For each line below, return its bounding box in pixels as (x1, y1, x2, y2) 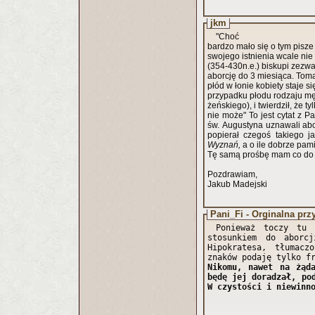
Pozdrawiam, (207, 169, 259, 179)
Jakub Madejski (207, 179, 267, 189)
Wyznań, (207, 140, 243, 150)
